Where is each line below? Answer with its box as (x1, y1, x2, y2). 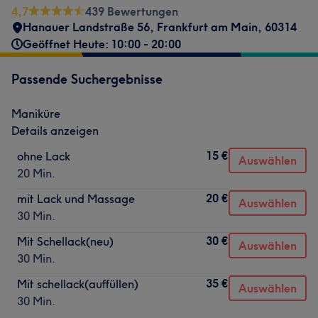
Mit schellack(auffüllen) (17, 277, 138, 291)
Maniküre (11, 106, 60, 121)
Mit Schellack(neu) (17, 234, 114, 248)
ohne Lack (17, 149, 70, 163)
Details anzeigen (11, 124, 99, 138)
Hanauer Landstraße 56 (23, 20, 150, 34)
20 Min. (17, 166, 55, 180)
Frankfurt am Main (157, 20, 258, 34)
